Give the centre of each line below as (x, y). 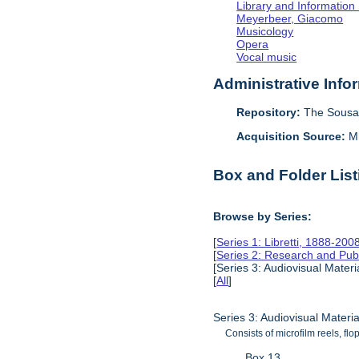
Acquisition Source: (293, 137)
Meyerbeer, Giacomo (290, 18)
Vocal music (267, 56)
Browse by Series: (263, 216)
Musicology (265, 31)
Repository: (269, 112)
